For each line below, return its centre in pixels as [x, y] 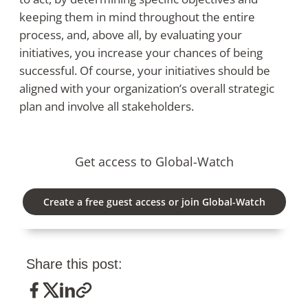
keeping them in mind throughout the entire [137, 17]
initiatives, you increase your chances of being [141, 53]
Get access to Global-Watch [154, 162]
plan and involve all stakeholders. [107, 107]
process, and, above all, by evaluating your [131, 35]
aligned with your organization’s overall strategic [147, 89]
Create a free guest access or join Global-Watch [154, 202]
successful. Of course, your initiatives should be [145, 71]
